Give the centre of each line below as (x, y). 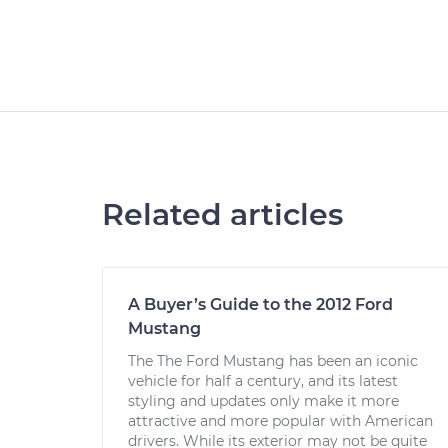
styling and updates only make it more (263, 401)
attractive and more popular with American (280, 421)
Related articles (222, 214)
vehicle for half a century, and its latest (263, 381)
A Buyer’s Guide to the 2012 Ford (260, 304)
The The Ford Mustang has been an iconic (273, 361)
